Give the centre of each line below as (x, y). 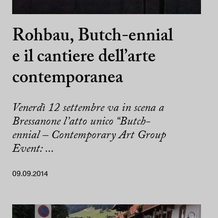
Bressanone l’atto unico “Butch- (81, 122)
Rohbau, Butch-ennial (92, 37)
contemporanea (68, 79)
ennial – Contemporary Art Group (89, 136)
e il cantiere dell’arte (84, 58)
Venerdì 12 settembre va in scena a (88, 108)
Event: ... (33, 149)
